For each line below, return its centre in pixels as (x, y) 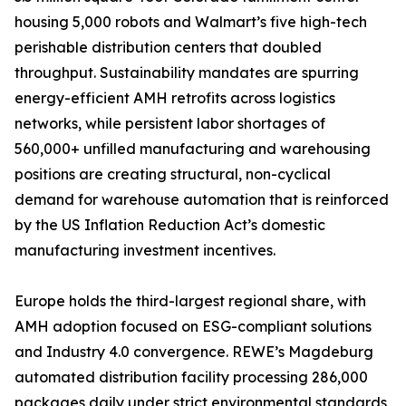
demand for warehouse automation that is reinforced (202, 200)
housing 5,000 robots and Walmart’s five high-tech (191, 22)
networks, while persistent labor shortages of (170, 124)
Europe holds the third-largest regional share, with (190, 301)
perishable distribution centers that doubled (168, 48)
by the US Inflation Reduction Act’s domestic (170, 225)
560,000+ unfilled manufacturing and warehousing (193, 149)
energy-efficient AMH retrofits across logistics (175, 98)
